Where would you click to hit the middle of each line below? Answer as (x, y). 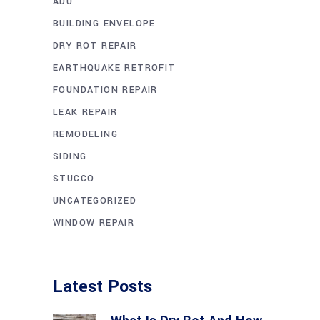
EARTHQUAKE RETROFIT (114, 67)
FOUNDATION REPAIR (105, 90)
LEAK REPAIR (85, 112)
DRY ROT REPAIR (95, 45)
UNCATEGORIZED (95, 200)
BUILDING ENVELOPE (104, 23)
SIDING (70, 156)
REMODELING (85, 134)
